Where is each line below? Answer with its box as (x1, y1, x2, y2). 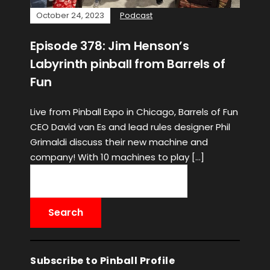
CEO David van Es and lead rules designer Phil (30, 121, 230, 134)
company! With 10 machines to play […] (30, 151, 204, 164)
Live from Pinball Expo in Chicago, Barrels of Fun (30, 105, 238, 119)
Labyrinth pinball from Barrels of (30, 55, 225, 73)
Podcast (120, 10, 152, 22)
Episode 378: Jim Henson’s (30, 37, 190, 55)
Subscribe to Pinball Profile (30, 254, 175, 268)
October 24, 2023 (36, 10, 104, 22)
